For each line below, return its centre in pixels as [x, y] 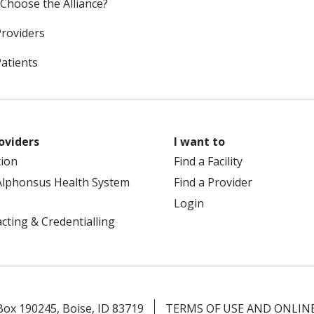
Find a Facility [208, 161]
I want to [199, 142]
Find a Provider [213, 182]
